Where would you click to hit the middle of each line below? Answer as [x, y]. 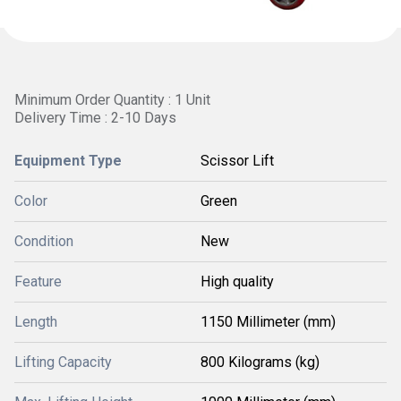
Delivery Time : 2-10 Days [95, 118]
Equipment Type [68, 161]
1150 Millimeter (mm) [268, 322]
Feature [38, 282]
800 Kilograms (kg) [260, 362]
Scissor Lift [237, 161]
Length [36, 322]
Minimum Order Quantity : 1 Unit [112, 100]
